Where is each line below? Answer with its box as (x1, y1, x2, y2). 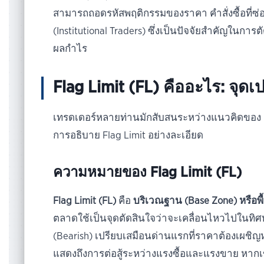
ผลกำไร (53, 44, 88, 54)
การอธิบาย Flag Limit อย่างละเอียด (53, 130, 204, 141)
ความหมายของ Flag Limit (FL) (53, 166, 242, 180)
